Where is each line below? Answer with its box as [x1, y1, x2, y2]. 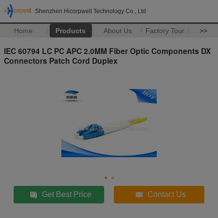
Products [55, 27, 86, 35]
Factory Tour [145, 27, 185, 35]
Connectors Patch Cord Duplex [4, 54, 118, 66]
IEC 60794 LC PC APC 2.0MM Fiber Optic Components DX [4, 45, 211, 56]
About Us [104, 27, 132, 35]
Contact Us [147, 190, 186, 199]
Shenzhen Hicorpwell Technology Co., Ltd [35, 8, 146, 15]
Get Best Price [42, 190, 92, 199]
